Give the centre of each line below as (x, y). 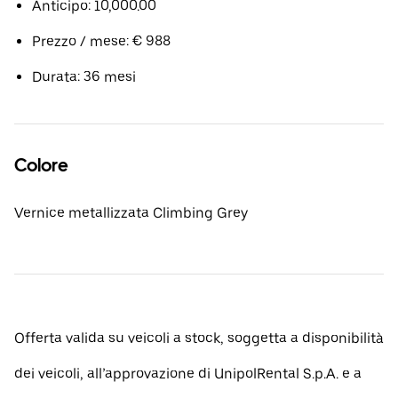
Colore (41, 165)
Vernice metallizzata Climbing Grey (131, 213)
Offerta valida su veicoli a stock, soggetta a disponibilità (199, 338)
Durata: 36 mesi (84, 77)
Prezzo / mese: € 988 (101, 41)
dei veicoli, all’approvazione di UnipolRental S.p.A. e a (188, 374)
